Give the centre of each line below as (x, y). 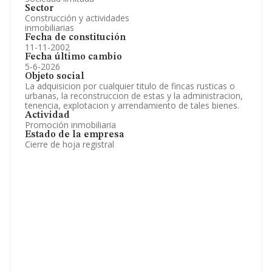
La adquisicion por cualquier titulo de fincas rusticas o (130, 86)
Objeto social (55, 76)
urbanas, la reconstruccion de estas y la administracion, (134, 96)
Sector (39, 8)
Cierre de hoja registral (70, 144)
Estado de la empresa (75, 135)
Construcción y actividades (77, 18)
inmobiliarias (49, 28)
